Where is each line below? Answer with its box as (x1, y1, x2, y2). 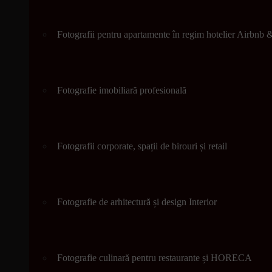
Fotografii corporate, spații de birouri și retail (57, 141, 227, 151)
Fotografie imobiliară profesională (57, 85, 186, 95)
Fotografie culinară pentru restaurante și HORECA (57, 253, 252, 263)
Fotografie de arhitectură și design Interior (57, 197, 217, 207)
